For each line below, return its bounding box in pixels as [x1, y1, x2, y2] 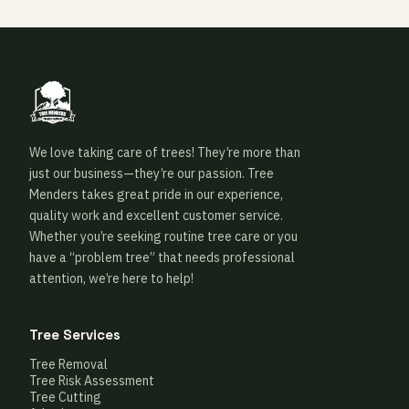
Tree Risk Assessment [29, 372, 154, 389]
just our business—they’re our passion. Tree [29, 165, 274, 182]
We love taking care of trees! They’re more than [29, 144, 300, 161]
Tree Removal [29, 356, 108, 372]
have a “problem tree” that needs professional [29, 249, 295, 266]
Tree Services [29, 326, 121, 343]
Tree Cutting [29, 389, 101, 405]
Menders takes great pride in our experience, [29, 186, 283, 203]
